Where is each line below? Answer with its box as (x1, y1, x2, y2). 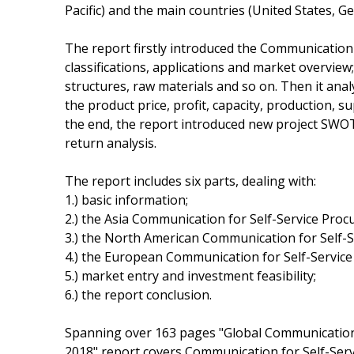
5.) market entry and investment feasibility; (65, 266, 316, 284)
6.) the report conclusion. (65, 285, 212, 303)
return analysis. (65, 134, 156, 152)
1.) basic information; (65, 190, 188, 209)
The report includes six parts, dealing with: (65, 171, 316, 190)
